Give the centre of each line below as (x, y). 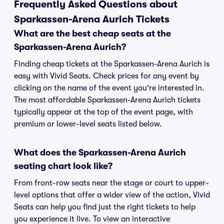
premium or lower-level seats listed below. (88, 124)
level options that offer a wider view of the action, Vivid (112, 195)
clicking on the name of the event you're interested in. (109, 88)
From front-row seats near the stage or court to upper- (111, 183)
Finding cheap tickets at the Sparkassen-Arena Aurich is (112, 64)
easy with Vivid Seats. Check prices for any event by (106, 76)
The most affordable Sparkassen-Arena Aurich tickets (107, 100)
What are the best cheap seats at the (92, 33)
